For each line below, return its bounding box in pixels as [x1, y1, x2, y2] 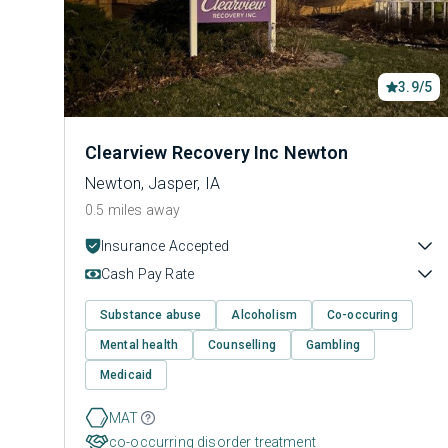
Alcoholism [231, 308, 298, 322]
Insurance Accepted [101, 238, 229, 254]
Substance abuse [100, 308, 202, 322]
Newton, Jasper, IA [85, 174, 220, 193]
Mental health [100, 338, 179, 352]
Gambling [305, 338, 361, 352]
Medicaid [100, 368, 153, 382]
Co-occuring [327, 308, 398, 322]
